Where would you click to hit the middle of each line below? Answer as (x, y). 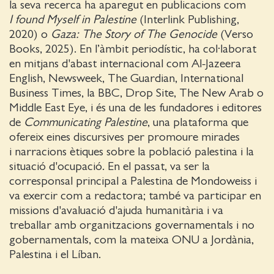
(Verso (235, 34)
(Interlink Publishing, (188, 20)
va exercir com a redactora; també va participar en (135, 196)
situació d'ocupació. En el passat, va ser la (109, 166)
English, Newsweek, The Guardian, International (126, 78)
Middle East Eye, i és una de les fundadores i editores (135, 108)
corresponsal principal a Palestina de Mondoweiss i (133, 181)
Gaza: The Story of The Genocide (134, 34)
